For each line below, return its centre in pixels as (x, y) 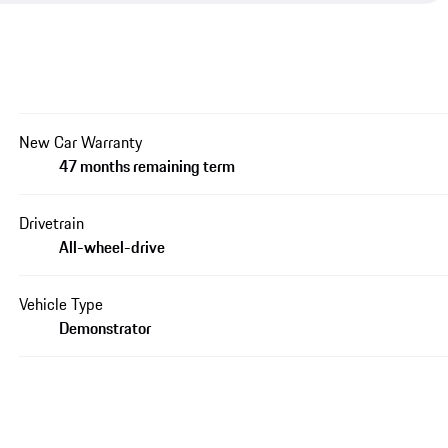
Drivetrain (52, 222)
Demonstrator (105, 327)
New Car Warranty (81, 141)
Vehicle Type (61, 303)
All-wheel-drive (112, 246)
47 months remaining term (147, 165)
